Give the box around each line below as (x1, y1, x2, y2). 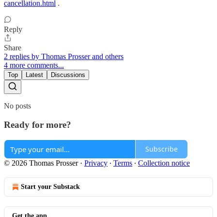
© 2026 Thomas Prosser (4, 158, 80, 167)
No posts (4, 102, 31, 110)
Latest (26, 71, 43, 79)
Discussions (51, 71, 85, 79)
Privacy (84, 158, 108, 167)
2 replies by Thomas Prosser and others (4, 52, 124, 61)
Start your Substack (21, 183, 80, 190)
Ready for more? (4, 120, 71, 130)
